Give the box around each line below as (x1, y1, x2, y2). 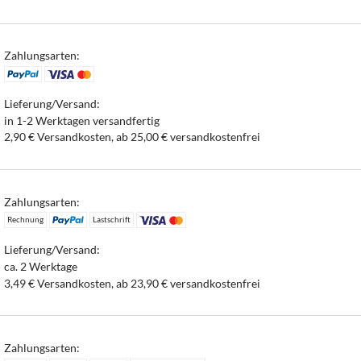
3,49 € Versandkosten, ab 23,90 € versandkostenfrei (4, 276, 261, 290)
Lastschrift (92, 214, 131, 225)
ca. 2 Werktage (4, 259, 78, 273)
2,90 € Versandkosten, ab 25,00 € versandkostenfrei (4, 130, 261, 144)
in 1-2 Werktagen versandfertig (4, 113, 160, 127)
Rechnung (7, 214, 44, 225)
